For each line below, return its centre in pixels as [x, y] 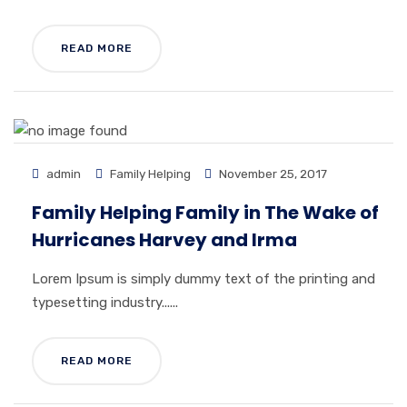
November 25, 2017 [272, 174]
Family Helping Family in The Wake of [205, 213]
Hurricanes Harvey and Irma [164, 240]
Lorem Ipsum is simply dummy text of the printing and [203, 279]
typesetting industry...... [105, 303]
